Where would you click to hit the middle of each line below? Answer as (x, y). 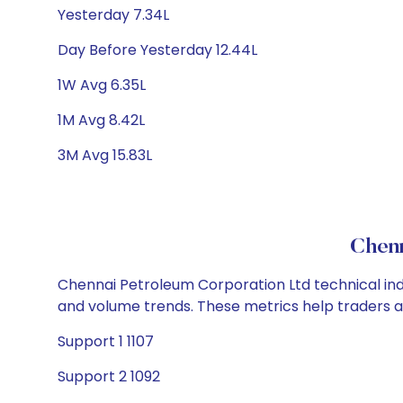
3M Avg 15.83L (105, 155)
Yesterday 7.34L (113, 15)
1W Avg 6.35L (102, 85)
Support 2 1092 (109, 376)
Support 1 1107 (106, 341)
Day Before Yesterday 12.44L (157, 50)
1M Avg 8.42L (101, 120)
